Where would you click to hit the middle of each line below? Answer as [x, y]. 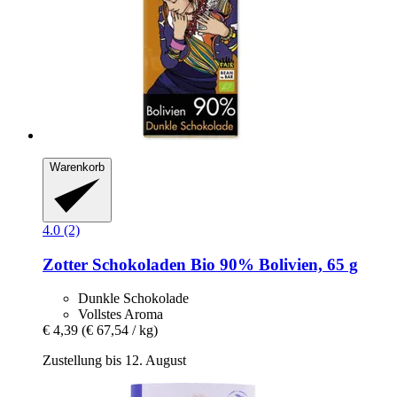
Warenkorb [77, 167]
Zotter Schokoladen [114, 264]
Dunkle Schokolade [133, 299]
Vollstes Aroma [121, 315]
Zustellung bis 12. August [114, 361]
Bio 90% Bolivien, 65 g [272, 264]
